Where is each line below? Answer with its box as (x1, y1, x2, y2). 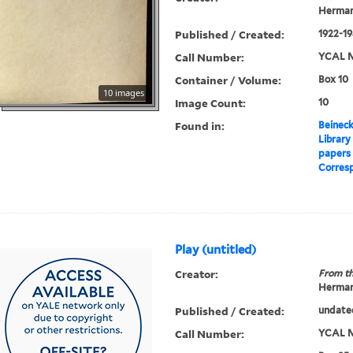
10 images (103, 87, 145, 99)
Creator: (175, 266, 219, 282)
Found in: (175, 118, 225, 134)
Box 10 (318, 73, 348, 86)
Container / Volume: (175, 72, 282, 88)
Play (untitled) (175, 243, 257, 258)
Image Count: (175, 95, 247, 111)
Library (318, 133, 351, 146)
